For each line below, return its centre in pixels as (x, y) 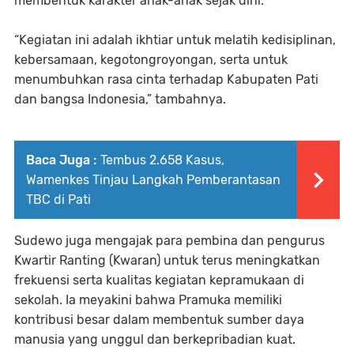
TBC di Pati (58, 200)
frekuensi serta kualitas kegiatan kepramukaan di (159, 281)
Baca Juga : (61, 160)
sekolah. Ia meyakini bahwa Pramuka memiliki (148, 300)
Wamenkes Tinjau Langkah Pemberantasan (153, 180)
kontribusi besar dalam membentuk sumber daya (159, 320)
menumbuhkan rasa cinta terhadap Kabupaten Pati (166, 80)
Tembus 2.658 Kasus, (162, 160)
